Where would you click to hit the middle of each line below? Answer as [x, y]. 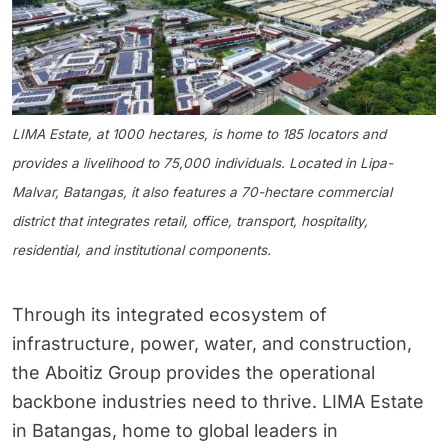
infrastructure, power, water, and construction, [212, 343]
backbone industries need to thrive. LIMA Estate [218, 401]
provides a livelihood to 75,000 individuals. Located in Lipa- [202, 163]
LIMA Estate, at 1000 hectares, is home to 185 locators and [199, 134]
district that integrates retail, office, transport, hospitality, [190, 221]
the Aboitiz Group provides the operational [193, 372]
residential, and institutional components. [141, 250]
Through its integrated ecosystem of [169, 314]
